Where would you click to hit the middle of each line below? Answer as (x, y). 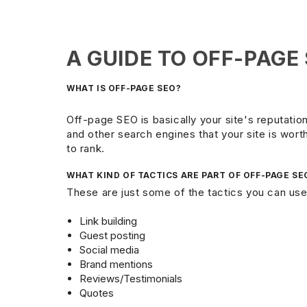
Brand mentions (116, 265)
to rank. (87, 149)
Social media (109, 250)
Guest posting (112, 236)
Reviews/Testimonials (131, 279)
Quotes (96, 293)
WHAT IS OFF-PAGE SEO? (124, 88)
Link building (108, 221)
